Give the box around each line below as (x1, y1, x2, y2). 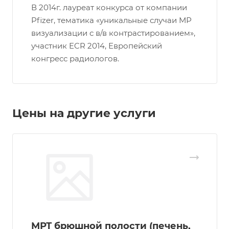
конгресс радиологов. (31, 54, 119, 64)
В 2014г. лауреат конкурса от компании (31, 3, 187, 13)
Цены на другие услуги (12, 106, 156, 120)
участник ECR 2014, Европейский (31, 41, 162, 51)
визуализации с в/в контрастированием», (31, 28, 195, 38)
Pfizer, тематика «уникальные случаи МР (31, 15, 192, 26)
